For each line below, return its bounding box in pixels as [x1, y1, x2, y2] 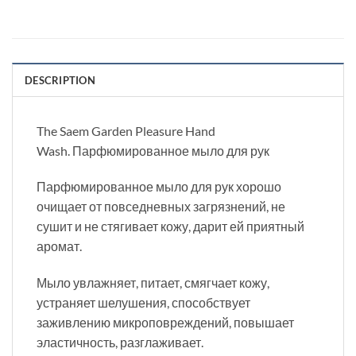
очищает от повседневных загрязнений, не [37, 199, 285, 215]
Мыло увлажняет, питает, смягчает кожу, [37, 275, 269, 291]
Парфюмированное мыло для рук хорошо [37, 179, 281, 195]
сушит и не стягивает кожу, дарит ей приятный [37, 219, 304, 234]
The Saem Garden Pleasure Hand [37, 122, 215, 138]
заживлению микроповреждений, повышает [37, 315, 294, 331]
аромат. [37, 238, 82, 254]
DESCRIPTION [25, 73, 95, 87]
